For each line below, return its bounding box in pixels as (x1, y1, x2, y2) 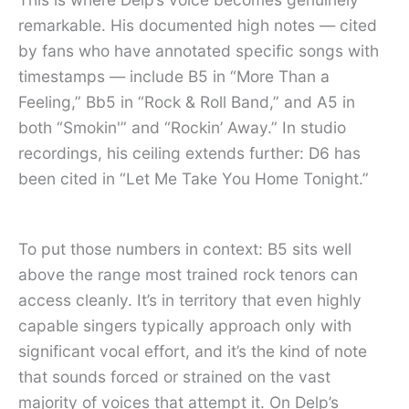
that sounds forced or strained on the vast (18, 366, 330, 386)
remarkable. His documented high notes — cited (18, 16, 377, 36)
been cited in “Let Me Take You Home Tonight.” (18, 169, 369, 189)
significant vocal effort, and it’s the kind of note (18, 341, 367, 361)
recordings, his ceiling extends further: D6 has (18, 143, 361, 163)
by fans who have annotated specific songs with (18, 41, 379, 61)
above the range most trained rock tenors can (18, 264, 358, 284)
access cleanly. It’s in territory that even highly (18, 289, 362, 309)
